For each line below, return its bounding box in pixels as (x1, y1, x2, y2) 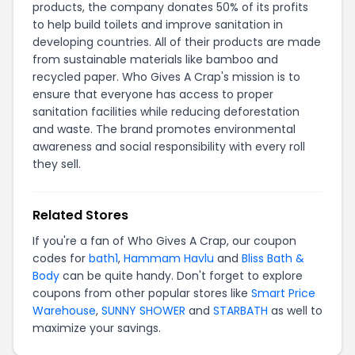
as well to (268, 303, 323, 319)
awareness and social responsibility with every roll (32, 139, 305, 155)
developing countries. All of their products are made (32, 34, 321, 50)
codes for (32, 250, 89, 266)
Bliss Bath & (242, 250, 304, 266)
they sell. (32, 156, 81, 172)
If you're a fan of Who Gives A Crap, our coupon (32, 233, 296, 249)
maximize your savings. (32, 320, 161, 336)
